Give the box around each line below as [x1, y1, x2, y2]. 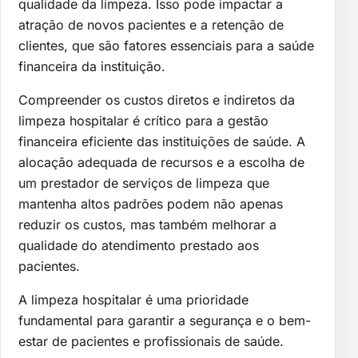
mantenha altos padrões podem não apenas [18, 195, 283, 212]
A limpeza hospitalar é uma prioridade [18, 291, 249, 308]
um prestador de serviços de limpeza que [18, 174, 269, 191]
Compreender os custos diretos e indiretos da [18, 91, 295, 108]
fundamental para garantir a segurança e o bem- [18, 312, 311, 328]
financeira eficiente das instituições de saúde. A [18, 133, 305, 149]
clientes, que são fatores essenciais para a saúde [18, 37, 314, 54]
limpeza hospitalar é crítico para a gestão [18, 112, 268, 129]
